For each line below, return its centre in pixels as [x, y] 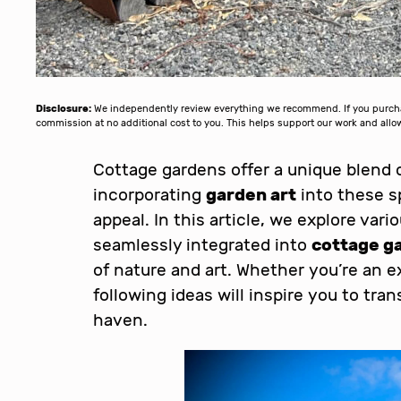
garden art [251, 194]
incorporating [149, 194]
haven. [120, 320]
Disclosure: [64, 108]
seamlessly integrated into [202, 244]
